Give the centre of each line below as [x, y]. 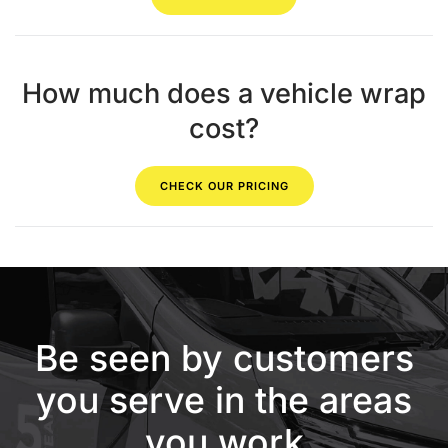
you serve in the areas [224, 400]
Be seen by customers [224, 358]
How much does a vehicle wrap [224, 94]
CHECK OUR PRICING [224, 186]
